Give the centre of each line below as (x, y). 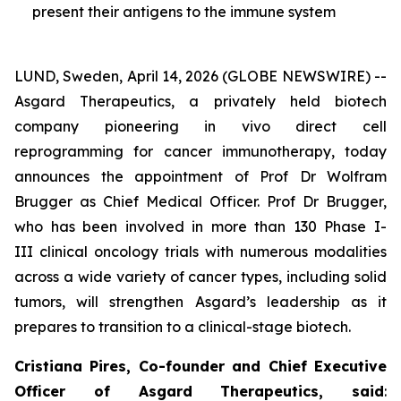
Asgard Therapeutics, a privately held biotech (200, 101)
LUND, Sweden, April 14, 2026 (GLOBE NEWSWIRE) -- (200, 76)
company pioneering (110, 126)
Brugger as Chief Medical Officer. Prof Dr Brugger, (200, 201)
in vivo (237, 126)
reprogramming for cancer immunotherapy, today (200, 151)
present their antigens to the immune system (184, 12)
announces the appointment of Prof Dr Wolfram (200, 176)
